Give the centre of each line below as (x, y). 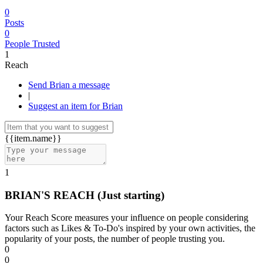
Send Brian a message (91, 85)
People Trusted (32, 44)
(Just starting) (131, 195)
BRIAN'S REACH (51, 195)
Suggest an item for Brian (75, 106)
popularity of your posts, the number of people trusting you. (115, 239)
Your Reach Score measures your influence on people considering (127, 218)
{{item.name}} (33, 138)
